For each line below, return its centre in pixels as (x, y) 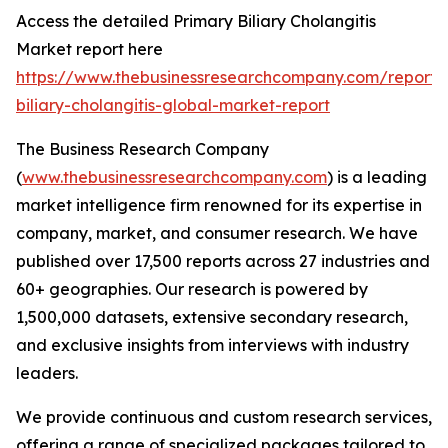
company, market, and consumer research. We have (217, 233)
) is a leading (377, 177)
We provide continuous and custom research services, (224, 417)
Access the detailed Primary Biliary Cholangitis (196, 21)
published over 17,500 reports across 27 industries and (223, 261)
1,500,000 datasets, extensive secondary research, (212, 317)
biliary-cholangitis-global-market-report (173, 105)
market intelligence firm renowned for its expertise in (219, 205)
